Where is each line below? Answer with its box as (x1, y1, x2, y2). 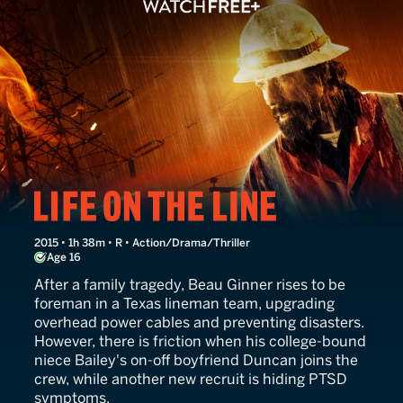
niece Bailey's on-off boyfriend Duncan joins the (34, 351, 358, 369)
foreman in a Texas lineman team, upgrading (34, 294, 335, 312)
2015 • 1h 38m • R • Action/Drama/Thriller (34, 236, 250, 249)
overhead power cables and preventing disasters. (34, 313, 364, 331)
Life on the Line (33, 187, 240, 222)
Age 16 (47, 250, 81, 264)
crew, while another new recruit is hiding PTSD (34, 370, 347, 388)
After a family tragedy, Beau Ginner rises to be (34, 275, 345, 293)
